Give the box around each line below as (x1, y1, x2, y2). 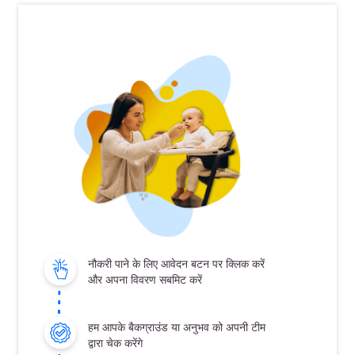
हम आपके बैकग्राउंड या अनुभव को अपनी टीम (88, 319, 265, 334)
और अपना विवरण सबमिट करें (88, 273, 202, 288)
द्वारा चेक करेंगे (88, 335, 143, 350)
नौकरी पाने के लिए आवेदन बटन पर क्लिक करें (88, 257, 265, 272)
